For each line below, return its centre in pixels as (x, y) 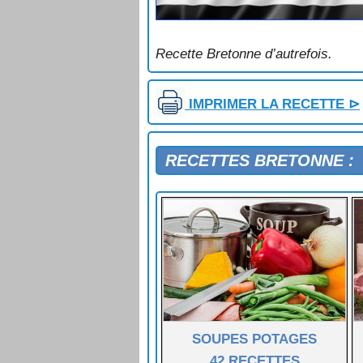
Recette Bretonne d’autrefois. (244, 54)
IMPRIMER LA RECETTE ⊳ (272, 105)
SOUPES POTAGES (254, 339)
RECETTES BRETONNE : (260, 161)
